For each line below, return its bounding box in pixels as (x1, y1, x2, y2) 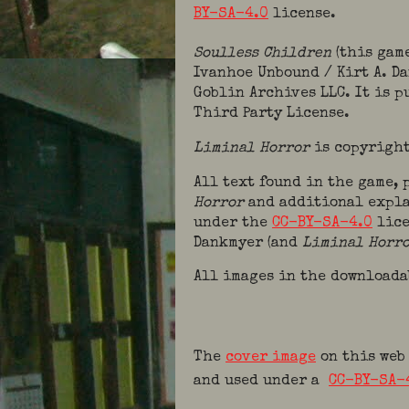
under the (194, 215, 272, 231)
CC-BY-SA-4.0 (272, 215, 372, 231)
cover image (225, 351, 316, 366)
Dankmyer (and (194, 236, 302, 251)
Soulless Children (194, 47, 331, 61)
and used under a (194, 374, 329, 390)
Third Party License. (194, 107, 354, 121)
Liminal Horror (194, 141, 309, 156)
